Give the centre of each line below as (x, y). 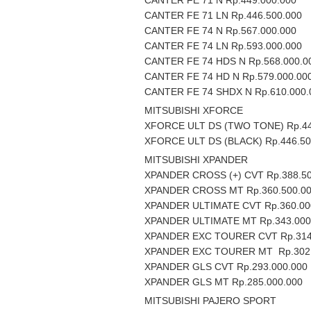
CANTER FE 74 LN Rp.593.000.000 (223, 46)
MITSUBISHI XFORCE (194, 110)
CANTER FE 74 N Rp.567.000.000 (220, 31)
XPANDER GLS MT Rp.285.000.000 (224, 282)
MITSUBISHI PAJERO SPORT (210, 301)
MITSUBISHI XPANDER (196, 160)
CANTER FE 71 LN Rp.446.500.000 (223, 15)
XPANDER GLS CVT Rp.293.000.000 (226, 267)
